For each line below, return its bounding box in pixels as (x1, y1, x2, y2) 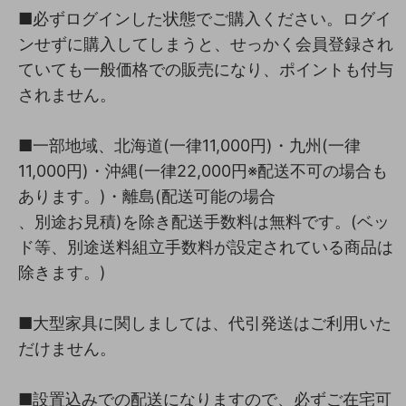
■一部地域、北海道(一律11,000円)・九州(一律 (18, 135, 361, 155)
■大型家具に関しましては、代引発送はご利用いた (18, 313, 391, 333)
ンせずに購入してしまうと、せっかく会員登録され (18, 34, 393, 53)
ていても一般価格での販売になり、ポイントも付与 (18, 59, 393, 79)
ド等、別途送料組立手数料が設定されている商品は (18, 237, 393, 256)
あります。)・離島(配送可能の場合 (18, 186, 275, 206)
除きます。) (18, 262, 106, 282)
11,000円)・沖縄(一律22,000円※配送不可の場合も (18, 160, 388, 180)
